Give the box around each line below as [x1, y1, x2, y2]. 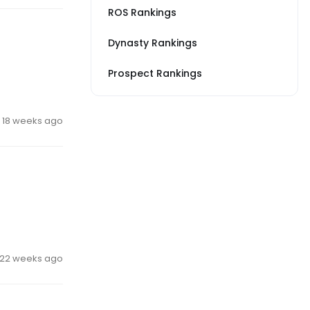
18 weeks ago [2, 114, 63, 127]
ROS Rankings [108, 6, 176, 19]
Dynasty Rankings [108, 36, 197, 50]
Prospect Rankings [108, 66, 202, 80]
